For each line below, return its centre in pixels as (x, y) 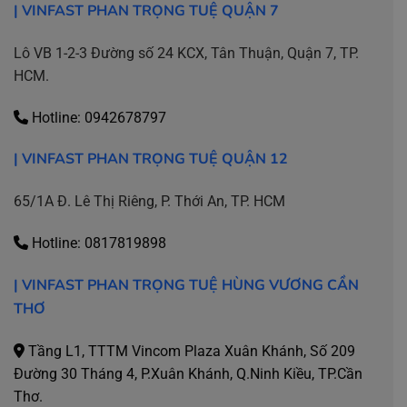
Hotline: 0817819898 (97, 243)
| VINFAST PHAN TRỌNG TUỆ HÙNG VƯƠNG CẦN (186, 285)
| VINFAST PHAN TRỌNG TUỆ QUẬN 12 (151, 159)
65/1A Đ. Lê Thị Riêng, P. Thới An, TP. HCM (149, 202)
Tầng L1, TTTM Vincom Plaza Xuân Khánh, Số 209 (190, 351)
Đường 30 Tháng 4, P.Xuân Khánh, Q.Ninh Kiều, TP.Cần (188, 373)
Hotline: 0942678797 (97, 117)
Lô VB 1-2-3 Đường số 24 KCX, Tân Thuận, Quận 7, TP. (186, 53)
